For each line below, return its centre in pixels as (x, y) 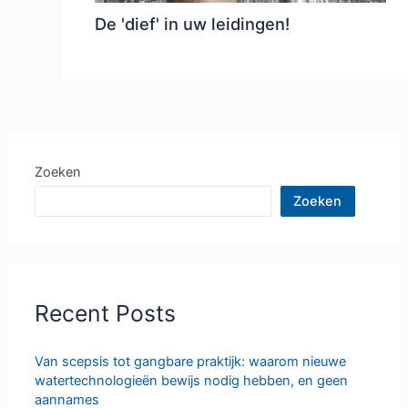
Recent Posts (105, 314)
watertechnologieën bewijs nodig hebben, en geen (191, 380)
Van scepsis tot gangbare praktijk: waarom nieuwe (190, 361)
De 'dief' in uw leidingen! (193, 24)
